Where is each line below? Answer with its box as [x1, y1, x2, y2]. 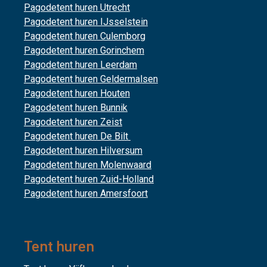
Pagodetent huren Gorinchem [24, 45, 144, 56]
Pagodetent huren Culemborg [24, 30, 145, 42]
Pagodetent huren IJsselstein [24, 16, 148, 27]
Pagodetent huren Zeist [24, 116, 122, 128]
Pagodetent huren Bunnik [24, 102, 128, 113]
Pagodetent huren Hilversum [24, 145, 142, 156]
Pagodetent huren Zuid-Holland [24, 173, 154, 185]
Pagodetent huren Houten [24, 88, 130, 99]
